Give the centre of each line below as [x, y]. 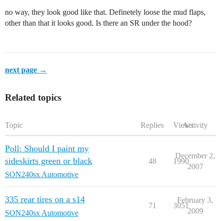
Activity [195, 125]
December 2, [195, 156]
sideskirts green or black [49, 161]
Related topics [33, 98]
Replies [152, 125]
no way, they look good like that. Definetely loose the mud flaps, [105, 12]
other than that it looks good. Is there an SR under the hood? [98, 23]
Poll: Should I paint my [47, 149]
